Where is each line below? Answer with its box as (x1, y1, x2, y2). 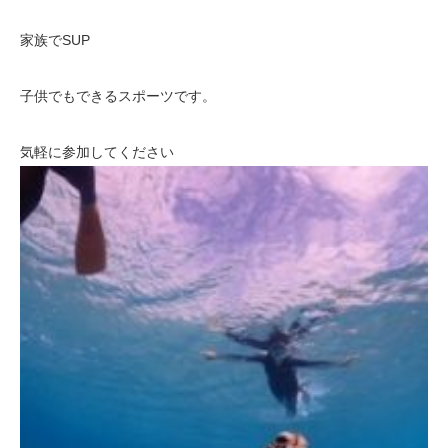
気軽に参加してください (20, 144, 174, 160)
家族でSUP (20, 32, 90, 48)
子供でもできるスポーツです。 (20, 88, 216, 104)
